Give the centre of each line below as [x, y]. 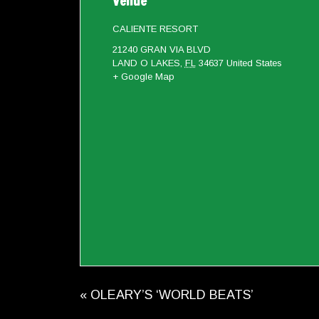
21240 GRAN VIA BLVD [161, 50]
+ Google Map [143, 77]
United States [254, 63]
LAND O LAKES [146, 63]
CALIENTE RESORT [155, 29]
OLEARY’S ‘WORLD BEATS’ [170, 294]
